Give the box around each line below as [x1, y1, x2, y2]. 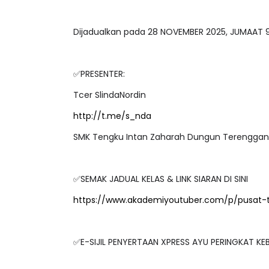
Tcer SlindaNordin [73, 99, 146, 112]
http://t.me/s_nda [73, 120, 151, 133]
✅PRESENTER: [73, 78, 125, 91]
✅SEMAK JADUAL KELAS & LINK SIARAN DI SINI [73, 183, 248, 196]
